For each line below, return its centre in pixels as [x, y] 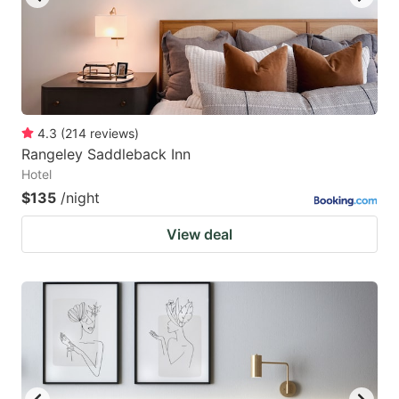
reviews [112, 133]
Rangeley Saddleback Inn [106, 154]
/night [80, 197]
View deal [199, 234]
